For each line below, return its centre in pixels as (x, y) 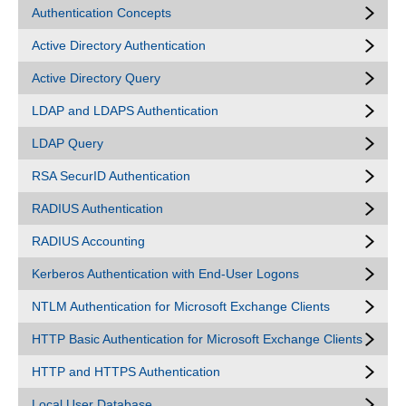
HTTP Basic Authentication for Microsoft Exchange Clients (197, 339)
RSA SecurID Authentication (111, 176)
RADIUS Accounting (88, 241)
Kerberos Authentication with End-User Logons (165, 274)
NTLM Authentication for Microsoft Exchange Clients (181, 306)
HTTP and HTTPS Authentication (126, 372)
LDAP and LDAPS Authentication (125, 111)
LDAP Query (68, 143)
